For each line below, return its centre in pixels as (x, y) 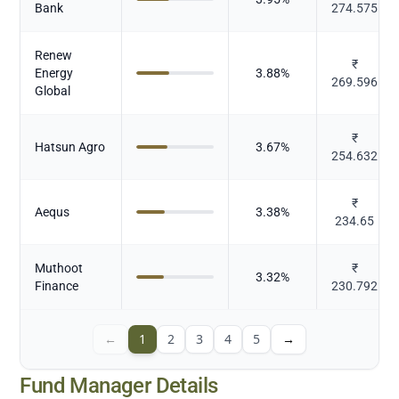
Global (53, 90)
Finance (57, 285)
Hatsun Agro (70, 147)
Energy (54, 73)
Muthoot (59, 268)
